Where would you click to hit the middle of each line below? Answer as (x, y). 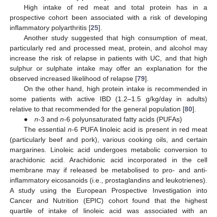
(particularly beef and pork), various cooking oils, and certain (108, 140)
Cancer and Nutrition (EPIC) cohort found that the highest (108, 201)
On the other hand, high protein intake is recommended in (115, 89)
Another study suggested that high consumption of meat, (115, 38)
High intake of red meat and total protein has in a (115, 8)
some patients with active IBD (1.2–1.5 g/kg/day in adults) (108, 99)
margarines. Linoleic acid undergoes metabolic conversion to (108, 150)
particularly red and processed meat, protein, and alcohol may (108, 48)
